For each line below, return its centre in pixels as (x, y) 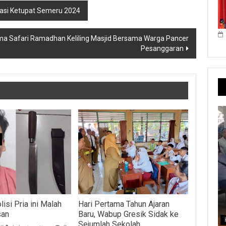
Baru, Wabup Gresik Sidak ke (128, 214)
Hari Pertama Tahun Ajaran (124, 204)
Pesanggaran (162, 49)
